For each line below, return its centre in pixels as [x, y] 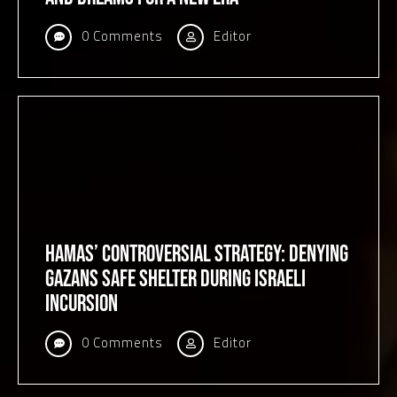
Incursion [82, 304]
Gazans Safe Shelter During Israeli [175, 280]
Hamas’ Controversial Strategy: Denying [197, 255]
